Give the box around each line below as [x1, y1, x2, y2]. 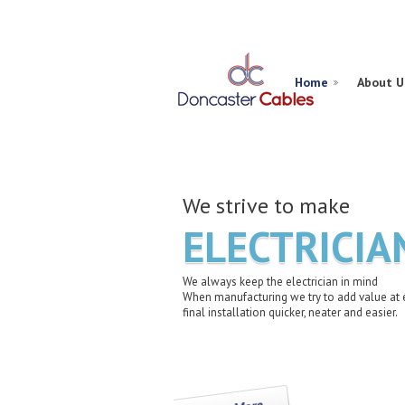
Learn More [218, 385, 284, 403]
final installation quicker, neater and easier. [183, 305, 398, 320]
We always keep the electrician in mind [183, 274, 378, 289]
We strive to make [183, 192, 350, 220]
